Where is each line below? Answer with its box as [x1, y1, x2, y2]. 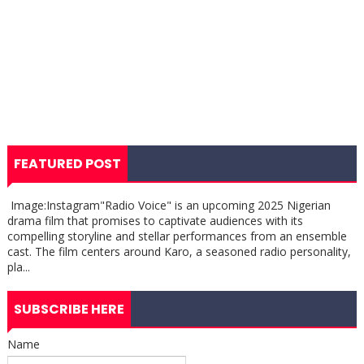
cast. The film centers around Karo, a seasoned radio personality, [6, 244, 351, 259]
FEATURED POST [13, 154, 121, 173]
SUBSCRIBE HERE [13, 300, 124, 318]
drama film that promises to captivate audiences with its [6, 213, 303, 228]
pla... [6, 259, 30, 275]
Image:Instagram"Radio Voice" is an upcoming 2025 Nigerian [6, 197, 331, 213]
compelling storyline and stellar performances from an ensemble [6, 228, 347, 244]
